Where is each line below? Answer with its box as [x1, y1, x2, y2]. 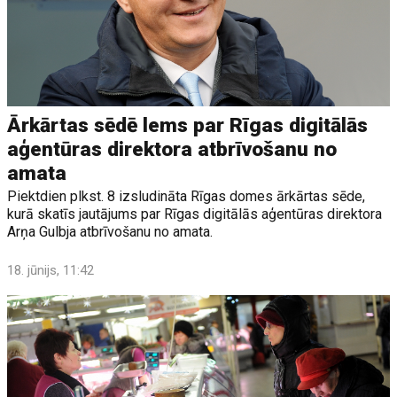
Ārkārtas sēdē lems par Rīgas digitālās [7, 113, 369, 137]
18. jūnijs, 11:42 [7, 261, 95, 278]
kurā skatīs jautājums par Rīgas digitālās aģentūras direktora [7, 205, 383, 222]
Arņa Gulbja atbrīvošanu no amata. [7, 222, 214, 240]
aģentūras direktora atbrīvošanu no [7, 136, 338, 161]
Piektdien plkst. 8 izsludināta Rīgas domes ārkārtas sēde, [7, 187, 366, 205]
